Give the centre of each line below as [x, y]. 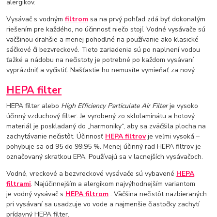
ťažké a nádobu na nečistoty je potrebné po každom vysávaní [100, 60]
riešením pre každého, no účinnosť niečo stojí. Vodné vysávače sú [106, 30]
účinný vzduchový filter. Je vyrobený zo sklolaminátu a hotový [101, 116]
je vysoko [183, 106]
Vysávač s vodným [36, 19]
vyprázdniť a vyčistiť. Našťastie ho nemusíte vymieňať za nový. [101, 70]
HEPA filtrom [87, 194]
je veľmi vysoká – [173, 136]
